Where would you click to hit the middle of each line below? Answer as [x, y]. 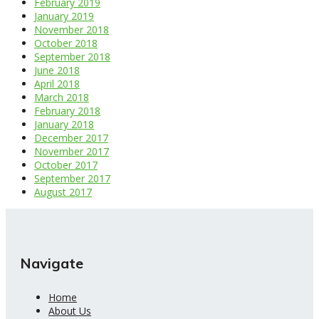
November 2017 [72, 151]
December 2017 [71, 137]
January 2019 [64, 16]
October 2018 [66, 43]
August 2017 [63, 192]
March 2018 [62, 97]
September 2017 [72, 178]
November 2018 [72, 29]
